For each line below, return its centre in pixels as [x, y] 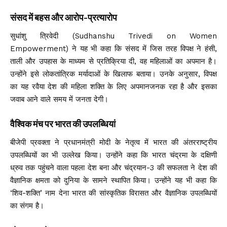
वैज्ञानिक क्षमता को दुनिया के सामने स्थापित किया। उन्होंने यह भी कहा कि [113, 181]
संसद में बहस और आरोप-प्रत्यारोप [64, 17]
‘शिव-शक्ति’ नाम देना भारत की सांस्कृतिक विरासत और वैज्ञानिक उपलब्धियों [113, 193]
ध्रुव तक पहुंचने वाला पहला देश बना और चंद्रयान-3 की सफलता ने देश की [113, 168]
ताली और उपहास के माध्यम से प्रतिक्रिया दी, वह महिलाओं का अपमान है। [113, 62]
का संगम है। [27, 206]
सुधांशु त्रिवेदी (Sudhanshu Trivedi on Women [113, 36]
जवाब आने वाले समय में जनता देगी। [59, 100]
